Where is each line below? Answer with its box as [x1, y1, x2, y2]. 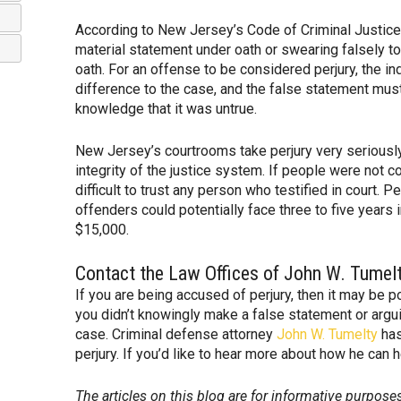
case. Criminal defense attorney [75, 326, 277, 343]
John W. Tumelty [277, 326, 378, 343]
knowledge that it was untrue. [75, 100, 257, 117]
